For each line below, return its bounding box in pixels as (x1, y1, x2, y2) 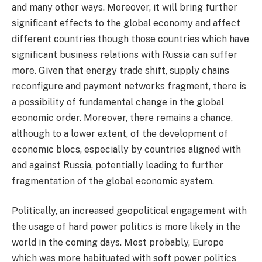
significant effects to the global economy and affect (12, 17, 240, 29)
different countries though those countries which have (12, 33, 249, 44)
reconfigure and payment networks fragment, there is (12, 80, 246, 92)
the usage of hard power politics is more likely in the (12, 221, 240, 233)
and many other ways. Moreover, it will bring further (12, 1, 237, 13)
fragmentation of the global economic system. (12, 175, 214, 187)
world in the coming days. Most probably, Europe (12, 237, 224, 249)
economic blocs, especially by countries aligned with (12, 143, 241, 155)
